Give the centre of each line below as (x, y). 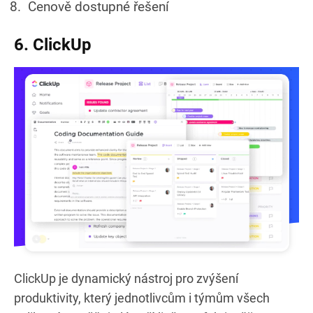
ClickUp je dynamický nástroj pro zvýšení (126, 278)
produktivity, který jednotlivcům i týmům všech (142, 298)
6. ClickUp (53, 44)
